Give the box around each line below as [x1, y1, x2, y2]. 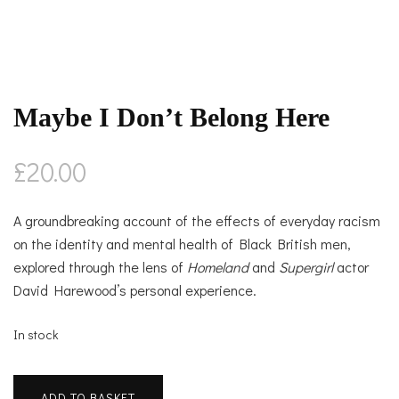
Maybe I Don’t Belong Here [13, 102, 330, 132]
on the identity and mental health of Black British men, [13, 233, 351, 253]
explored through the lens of [13, 256, 187, 276]
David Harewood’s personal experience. [13, 280, 256, 299]
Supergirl [279, 256, 333, 276]
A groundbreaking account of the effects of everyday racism [13, 210, 380, 230]
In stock [13, 325, 59, 343]
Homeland [187, 256, 248, 276]
